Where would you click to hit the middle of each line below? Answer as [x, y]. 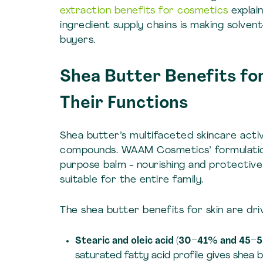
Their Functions [124, 103]
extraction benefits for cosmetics [144, 11]
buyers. [78, 41]
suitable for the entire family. [132, 180]
